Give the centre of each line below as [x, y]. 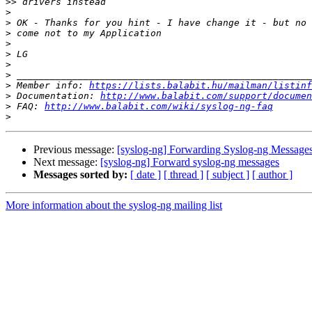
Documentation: [56, 96]
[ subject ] [228, 175]
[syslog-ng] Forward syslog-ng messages [190, 162]
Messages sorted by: [80, 175]
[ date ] [146, 175]
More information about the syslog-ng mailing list [114, 205]
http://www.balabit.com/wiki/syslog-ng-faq [159, 107]
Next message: [67, 162]
